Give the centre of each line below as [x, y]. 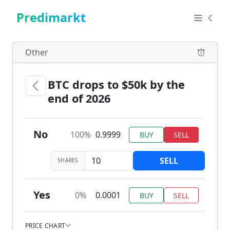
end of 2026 [79, 98]
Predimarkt [51, 17]
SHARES [68, 160]
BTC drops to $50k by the [116, 84]
